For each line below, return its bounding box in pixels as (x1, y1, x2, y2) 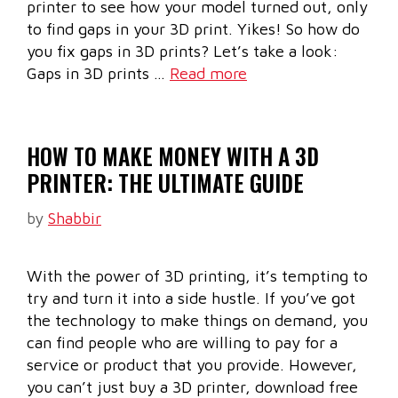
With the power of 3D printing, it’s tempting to (27, 267, 368, 286)
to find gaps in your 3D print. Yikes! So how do (27, 20, 360, 39)
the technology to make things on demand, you (27, 311, 368, 330)
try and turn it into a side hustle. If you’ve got (27, 289, 355, 308)
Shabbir (48, 209, 101, 228)
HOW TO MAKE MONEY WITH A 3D (27, 139, 319, 173)
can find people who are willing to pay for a (27, 333, 338, 353)
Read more (170, 64, 247, 84)
